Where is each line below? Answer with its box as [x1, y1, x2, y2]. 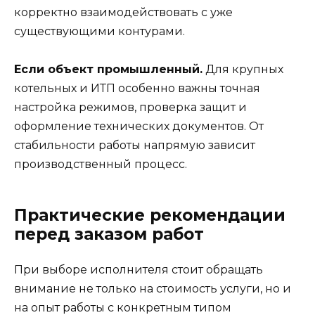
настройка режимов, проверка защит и [14, 101, 247, 115]
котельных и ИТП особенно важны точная [14, 82, 260, 96]
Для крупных [202, 63, 283, 77]
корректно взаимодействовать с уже [14, 5, 233, 19]
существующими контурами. [14, 24, 185, 38]
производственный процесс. [14, 157, 187, 172]
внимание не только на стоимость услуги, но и [14, 282, 291, 296]
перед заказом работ [14, 224, 204, 245]
